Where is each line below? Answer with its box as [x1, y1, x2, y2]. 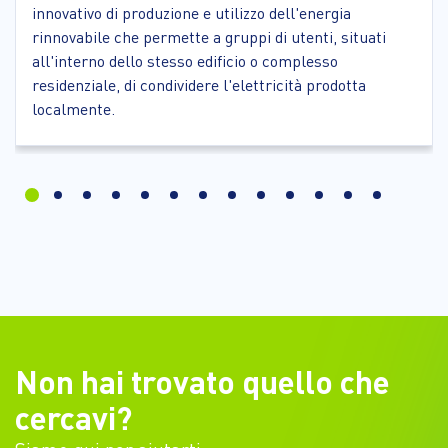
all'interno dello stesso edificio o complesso [32, 50, 338, 72]
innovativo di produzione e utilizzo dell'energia [32, 2, 351, 24]
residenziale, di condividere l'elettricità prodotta [32, 74, 366, 96]
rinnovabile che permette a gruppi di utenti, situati [32, 26, 386, 48]
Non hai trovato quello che [15, 360, 390, 402]
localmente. [32, 98, 115, 120]
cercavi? [15, 396, 132, 438]
